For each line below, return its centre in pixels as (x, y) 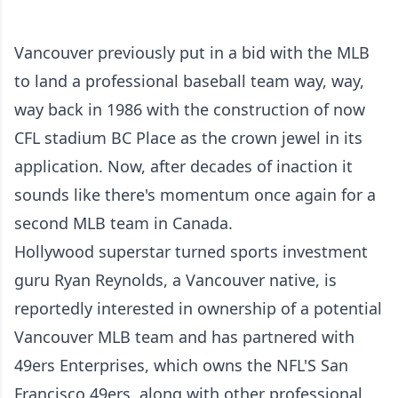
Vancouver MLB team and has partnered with (184, 337)
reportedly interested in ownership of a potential (198, 308)
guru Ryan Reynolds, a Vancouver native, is (175, 280)
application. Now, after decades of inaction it (183, 166)
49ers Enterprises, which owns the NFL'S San (181, 365)
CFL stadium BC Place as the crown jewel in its (188, 138)
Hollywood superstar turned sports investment (191, 251)
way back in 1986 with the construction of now (190, 109)
